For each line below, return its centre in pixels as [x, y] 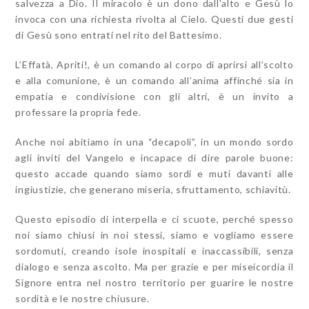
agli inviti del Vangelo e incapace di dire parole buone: [154, 158]
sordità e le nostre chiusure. [82, 298]
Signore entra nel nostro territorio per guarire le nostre [154, 282]
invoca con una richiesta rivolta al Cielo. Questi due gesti [154, 19]
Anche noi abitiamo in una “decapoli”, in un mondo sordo [154, 142]
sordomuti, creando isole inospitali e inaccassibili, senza [154, 251]
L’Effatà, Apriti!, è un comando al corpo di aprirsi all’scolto [154, 64]
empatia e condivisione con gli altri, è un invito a [154, 96]
